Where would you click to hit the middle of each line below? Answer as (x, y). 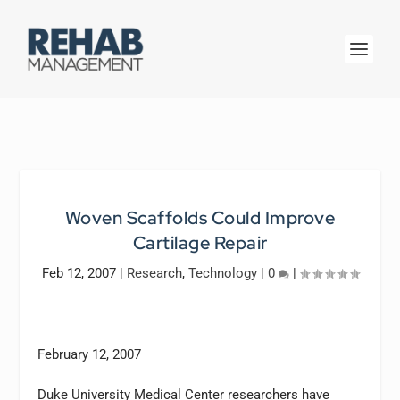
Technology (222, 273)
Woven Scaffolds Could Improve (200, 218)
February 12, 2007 (90, 354)
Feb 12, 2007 (79, 273)
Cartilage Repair (200, 243)
